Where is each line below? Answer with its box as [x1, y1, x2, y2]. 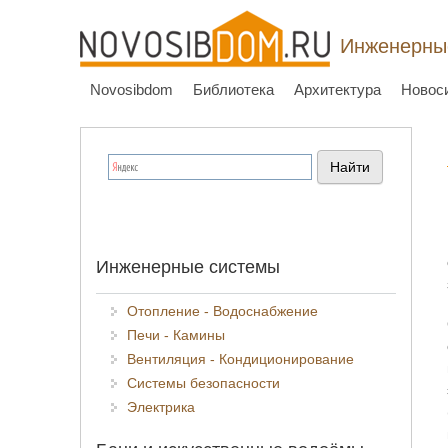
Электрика [127, 399, 195, 415]
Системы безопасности [127, 375, 280, 391]
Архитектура [294, 81, 381, 98]
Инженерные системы [96, 257, 280, 277]
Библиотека [193, 81, 274, 98]
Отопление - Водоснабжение [127, 303, 318, 319]
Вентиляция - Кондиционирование [127, 351, 354, 367]
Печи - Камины [127, 327, 225, 343]
